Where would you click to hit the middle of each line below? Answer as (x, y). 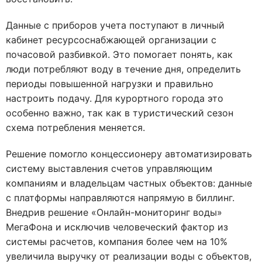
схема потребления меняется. (77, 127)
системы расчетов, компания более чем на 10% (117, 241)
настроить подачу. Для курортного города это (115, 98)
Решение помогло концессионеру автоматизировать (129, 154)
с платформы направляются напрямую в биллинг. (120, 197)
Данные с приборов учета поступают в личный (115, 25)
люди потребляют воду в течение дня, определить (123, 69)
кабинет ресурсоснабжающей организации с (111, 39)
